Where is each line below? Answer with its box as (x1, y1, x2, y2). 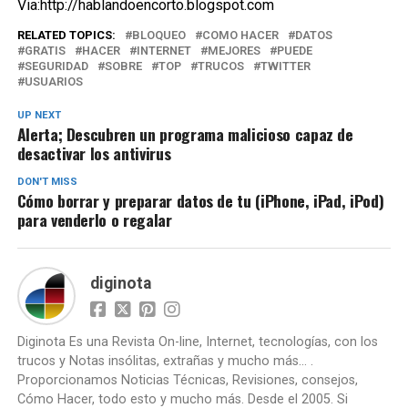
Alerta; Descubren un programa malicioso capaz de (16, 122, 353, 146)
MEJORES (207, 44, 260, 57)
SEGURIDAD (24, 59, 88, 73)
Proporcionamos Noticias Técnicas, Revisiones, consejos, (16, 372, 358, 388)
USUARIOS (24, 75, 83, 88)
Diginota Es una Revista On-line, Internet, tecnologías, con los (16, 334, 378, 350)
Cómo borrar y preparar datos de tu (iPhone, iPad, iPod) (16, 189, 384, 212)
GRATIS (24, 44, 66, 57)
